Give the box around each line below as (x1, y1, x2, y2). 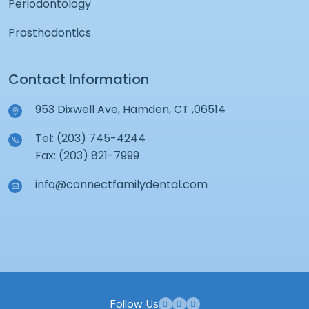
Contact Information (8, 69, 149, 89)
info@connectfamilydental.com (35, 176, 208, 192)
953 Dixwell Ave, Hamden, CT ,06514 (35, 101, 226, 117)
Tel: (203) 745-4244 (35, 130, 146, 146)
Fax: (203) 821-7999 (35, 147, 139, 163)
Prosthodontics (8, 24, 91, 41)
